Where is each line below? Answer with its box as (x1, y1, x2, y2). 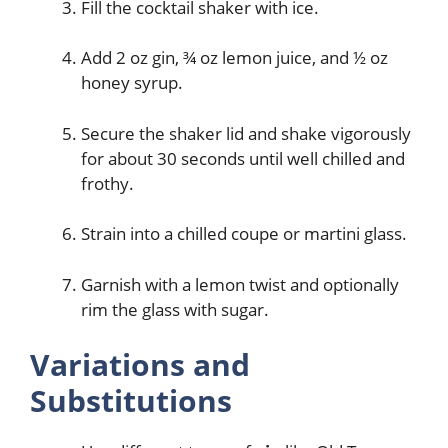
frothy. (81, 171, 134, 195)
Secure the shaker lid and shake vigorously (81, 121, 411, 145)
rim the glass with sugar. (81, 297, 269, 321)
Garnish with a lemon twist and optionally (81, 272, 399, 296)
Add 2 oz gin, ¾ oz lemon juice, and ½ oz (81, 46, 388, 70)
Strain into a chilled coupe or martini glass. (81, 222, 407, 246)
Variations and (30, 344, 250, 386)
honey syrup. (81, 71, 183, 95)
